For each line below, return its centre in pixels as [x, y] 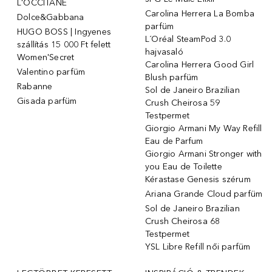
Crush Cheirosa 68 [183, 221]
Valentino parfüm [51, 72]
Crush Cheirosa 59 [183, 103]
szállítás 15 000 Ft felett [64, 44]
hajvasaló [164, 52]
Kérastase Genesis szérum [198, 179]
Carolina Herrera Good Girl [200, 64]
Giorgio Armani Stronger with [204, 154]
